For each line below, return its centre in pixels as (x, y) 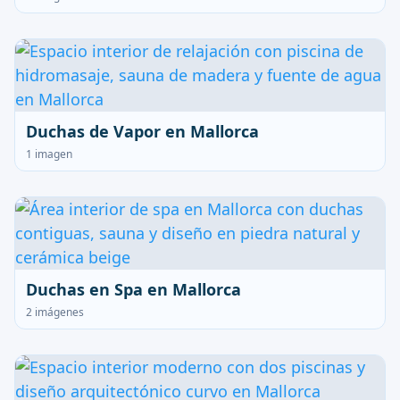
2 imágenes (55, 312)
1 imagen (49, 154)
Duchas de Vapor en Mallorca (142, 131)
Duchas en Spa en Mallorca (133, 289)
